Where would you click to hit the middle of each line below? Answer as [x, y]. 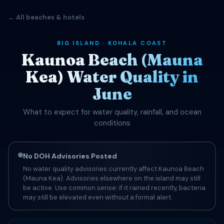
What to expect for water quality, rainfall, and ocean [112, 112]
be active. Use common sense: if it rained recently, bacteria [114, 187]
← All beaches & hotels [46, 17]
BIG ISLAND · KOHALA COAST [112, 43]
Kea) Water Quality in [112, 77]
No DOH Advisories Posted [70, 156]
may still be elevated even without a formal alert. [97, 197]
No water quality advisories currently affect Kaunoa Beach [113, 168]
